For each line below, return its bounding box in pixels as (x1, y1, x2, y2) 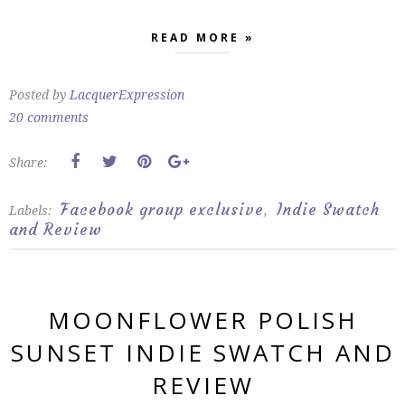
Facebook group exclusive (61, 200, 264, 220)
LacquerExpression (70, 86, 184, 103)
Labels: (9, 202, 55, 219)
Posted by (9, 86, 70, 103)
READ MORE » (150, 30, 255, 45)
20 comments (9, 108, 89, 126)
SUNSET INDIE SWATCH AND (10, 336, 395, 369)
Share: (9, 154, 47, 171)
